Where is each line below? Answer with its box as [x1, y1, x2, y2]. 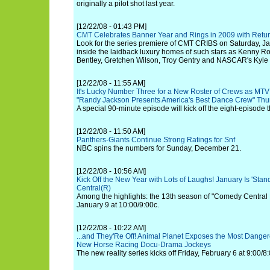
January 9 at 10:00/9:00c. [77, 201, 159, 209]
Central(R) [77, 184, 111, 192]
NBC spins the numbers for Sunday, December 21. [77, 144, 241, 152]
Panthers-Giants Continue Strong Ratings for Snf [77, 136, 235, 144]
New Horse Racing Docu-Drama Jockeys [77, 240, 211, 249]
